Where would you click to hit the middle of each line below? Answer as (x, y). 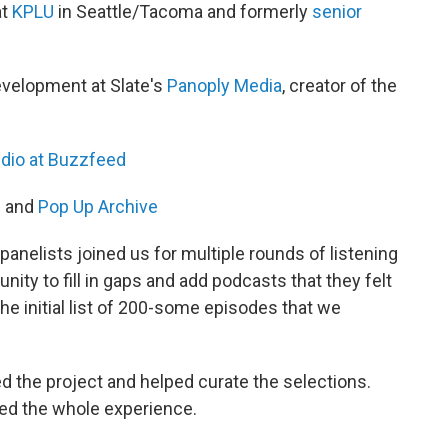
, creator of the (339, 85)
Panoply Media (224, 85)
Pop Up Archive (98, 206)
